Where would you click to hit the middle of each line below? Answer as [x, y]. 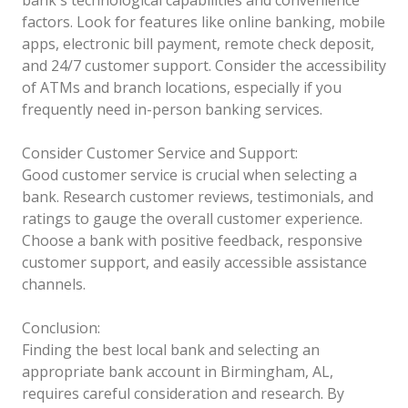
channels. [54, 284]
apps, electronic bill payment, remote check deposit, [198, 43]
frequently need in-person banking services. [172, 109]
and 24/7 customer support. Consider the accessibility [204, 65]
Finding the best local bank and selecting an [171, 349]
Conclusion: [61, 327]
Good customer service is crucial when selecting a [189, 174]
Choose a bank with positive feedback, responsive [192, 240]
